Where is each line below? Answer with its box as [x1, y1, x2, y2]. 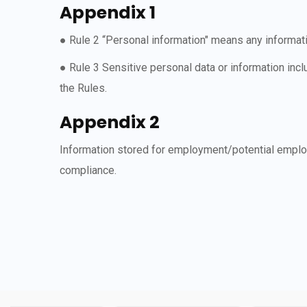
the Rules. [60, 82, 107, 95]
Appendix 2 [60, 110, 160, 134]
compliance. [60, 164, 116, 177]
